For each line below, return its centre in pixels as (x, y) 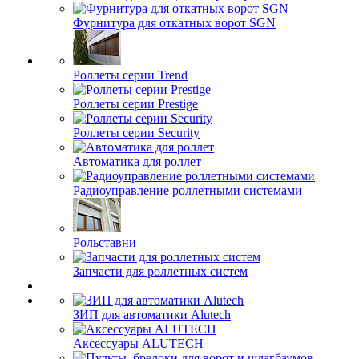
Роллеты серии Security (136, 133)
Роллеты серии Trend (130, 75)
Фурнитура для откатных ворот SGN (174, 23)
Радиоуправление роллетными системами (188, 190)
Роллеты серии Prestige (135, 104)
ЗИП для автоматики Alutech (152, 315)
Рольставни (105, 242)
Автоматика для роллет (137, 161)
